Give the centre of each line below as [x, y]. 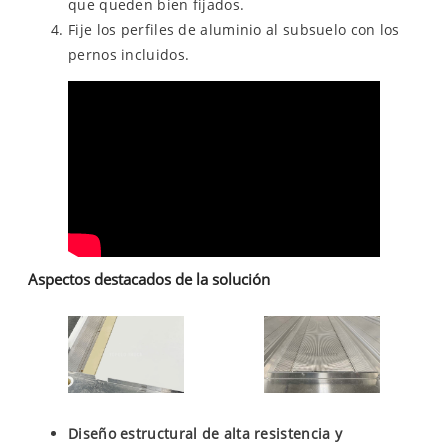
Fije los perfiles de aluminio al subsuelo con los [234, 30]
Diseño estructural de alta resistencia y [205, 434]
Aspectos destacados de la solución [149, 279]
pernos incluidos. [129, 55]
